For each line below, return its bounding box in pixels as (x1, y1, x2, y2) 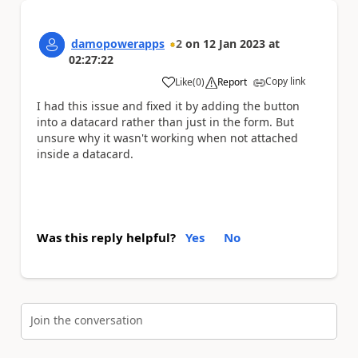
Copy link (265, 74, 305, 88)
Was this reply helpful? (37, 229, 176, 245)
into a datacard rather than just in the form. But (37, 114, 294, 129)
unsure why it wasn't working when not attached (37, 130, 298, 145)
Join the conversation (30, 312, 143, 328)
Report (217, 75, 247, 89)
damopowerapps (71, 36, 165, 51)
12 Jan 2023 (203, 36, 265, 51)
